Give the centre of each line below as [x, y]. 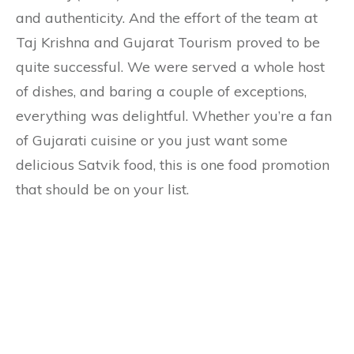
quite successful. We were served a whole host [170, 67]
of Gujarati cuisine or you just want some [152, 140]
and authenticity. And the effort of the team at [167, 18]
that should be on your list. [102, 189]
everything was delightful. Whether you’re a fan [174, 116]
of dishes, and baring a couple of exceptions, [161, 91]
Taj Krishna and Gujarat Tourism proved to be [168, 42]
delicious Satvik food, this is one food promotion [173, 165]
